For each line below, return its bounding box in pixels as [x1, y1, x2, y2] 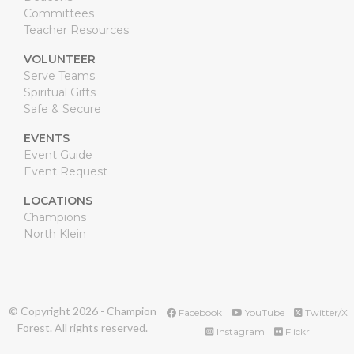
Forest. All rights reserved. [17, 321, 149, 335]
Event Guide [23, 148, 92, 163]
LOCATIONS [23, 194, 92, 209]
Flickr [282, 326, 310, 338]
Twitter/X [303, 307, 348, 319]
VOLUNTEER [23, 52, 96, 67]
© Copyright [9, 304, 73, 318]
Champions [23, 210, 86, 225]
